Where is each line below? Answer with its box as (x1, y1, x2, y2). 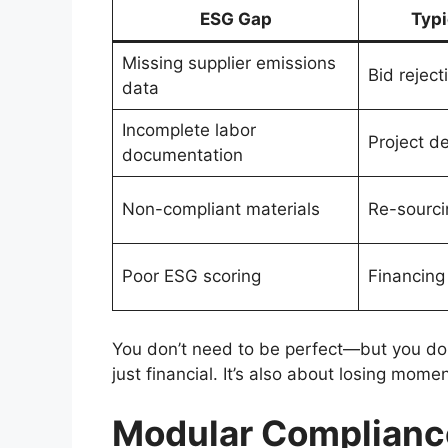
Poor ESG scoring (121, 266, 261, 287)
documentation (121, 145, 243, 166)
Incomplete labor (121, 120, 256, 141)
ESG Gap (199, 9, 272, 30)
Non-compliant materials (121, 199, 320, 220)
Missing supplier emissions (121, 53, 336, 74)
